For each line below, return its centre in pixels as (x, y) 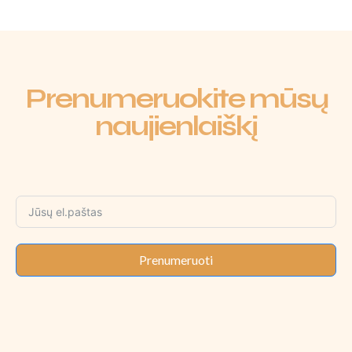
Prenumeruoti (176, 260)
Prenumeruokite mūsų (176, 99)
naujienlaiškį (176, 126)
